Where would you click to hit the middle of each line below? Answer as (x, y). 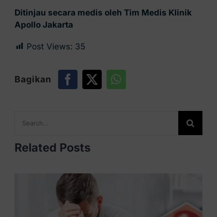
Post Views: (49, 46)
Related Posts (52, 147)
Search (28, 116)
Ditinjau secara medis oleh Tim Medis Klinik (103, 12)
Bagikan (33, 79)
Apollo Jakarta (44, 24)
